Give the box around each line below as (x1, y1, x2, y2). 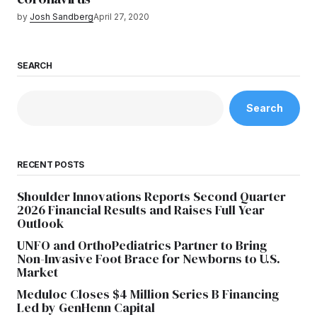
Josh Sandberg (30, 11, 93, 23)
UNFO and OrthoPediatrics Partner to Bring (17, 236, 267, 254)
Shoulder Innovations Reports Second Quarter (17, 187, 286, 205)
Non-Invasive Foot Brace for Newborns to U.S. (17, 249, 280, 267)
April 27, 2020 (93, 11, 149, 23)
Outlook (17, 214, 64, 232)
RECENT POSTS (17, 158, 85, 170)
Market (17, 263, 58, 281)
